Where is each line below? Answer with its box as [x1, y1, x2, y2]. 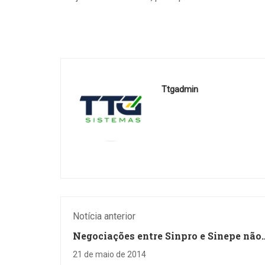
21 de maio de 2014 [73, 250, 146, 259]
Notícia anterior [73, 211, 135, 222]
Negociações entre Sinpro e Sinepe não [73, 230, 261, 242]
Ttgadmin [161, 84, 198, 95]
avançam [73, 241, 118, 254]
